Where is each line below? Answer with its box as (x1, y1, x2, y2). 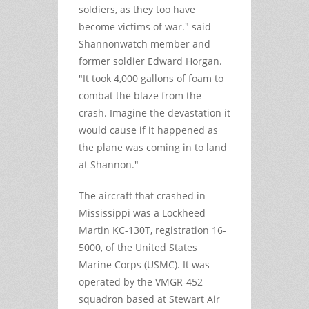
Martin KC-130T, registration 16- (79, 223, 226, 237)
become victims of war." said (79, 19, 211, 33)
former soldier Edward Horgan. (79, 54, 222, 68)
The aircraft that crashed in (79, 188, 206, 202)
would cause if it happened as (79, 123, 218, 137)
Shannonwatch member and (79, 37, 210, 50)
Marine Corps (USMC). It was (79, 257, 210, 271)
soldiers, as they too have (79, 2, 195, 16)
